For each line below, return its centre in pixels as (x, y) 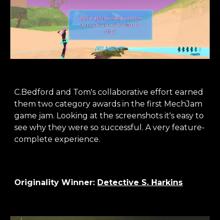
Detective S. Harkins (140, 182)
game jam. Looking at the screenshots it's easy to (109, 116)
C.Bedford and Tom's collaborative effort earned (109, 92)
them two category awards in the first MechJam (109, 104)
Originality (38, 182)
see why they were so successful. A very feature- (110, 127)
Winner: (80, 182)
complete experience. (58, 139)
